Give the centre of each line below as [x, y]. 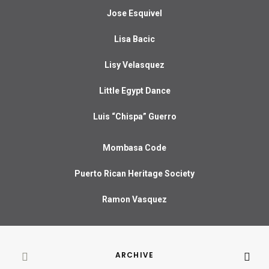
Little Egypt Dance [134, 91]
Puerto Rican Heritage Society [134, 174]
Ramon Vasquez [134, 199]
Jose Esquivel [134, 13]
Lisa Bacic [134, 39]
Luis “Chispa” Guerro [134, 116]
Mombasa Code [134, 148]
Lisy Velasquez [134, 65]
